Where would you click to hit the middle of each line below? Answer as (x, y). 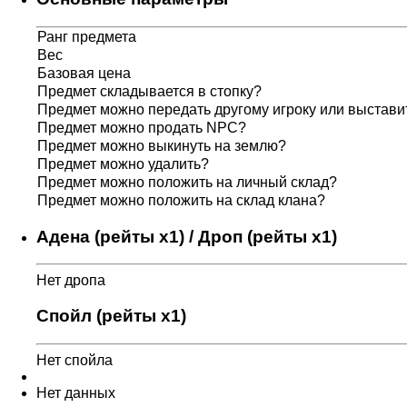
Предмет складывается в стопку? (149, 91)
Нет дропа (71, 281)
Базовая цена (84, 73)
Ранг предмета (87, 36)
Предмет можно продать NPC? (142, 127)
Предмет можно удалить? (123, 164)
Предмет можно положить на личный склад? (187, 182)
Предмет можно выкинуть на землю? (162, 145)
